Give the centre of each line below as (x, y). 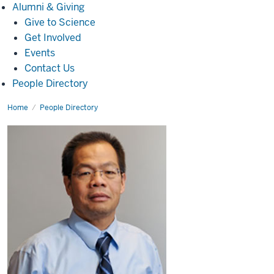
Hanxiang (35, 108)
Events (40, 53)
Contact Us (50, 68)
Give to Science (60, 22)
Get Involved (53, 38)
